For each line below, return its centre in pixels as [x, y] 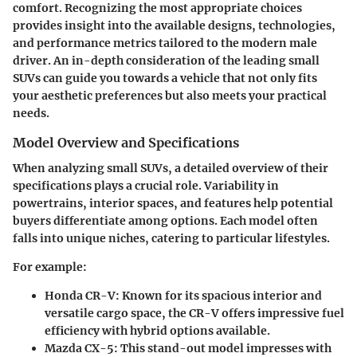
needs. [31, 113]
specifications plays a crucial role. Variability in [146, 186]
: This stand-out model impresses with [223, 348]
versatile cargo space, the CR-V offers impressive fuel [194, 313]
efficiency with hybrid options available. [157, 331]
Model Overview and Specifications [126, 142]
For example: [50, 267]
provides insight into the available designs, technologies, [174, 25]
